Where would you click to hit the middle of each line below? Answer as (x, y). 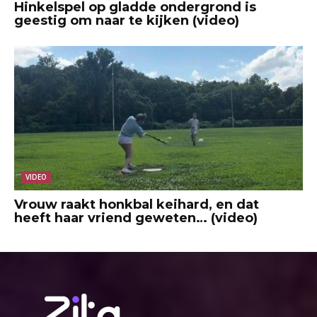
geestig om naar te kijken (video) (127, 21)
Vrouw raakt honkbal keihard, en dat (137, 205)
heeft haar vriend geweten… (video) (136, 218)
